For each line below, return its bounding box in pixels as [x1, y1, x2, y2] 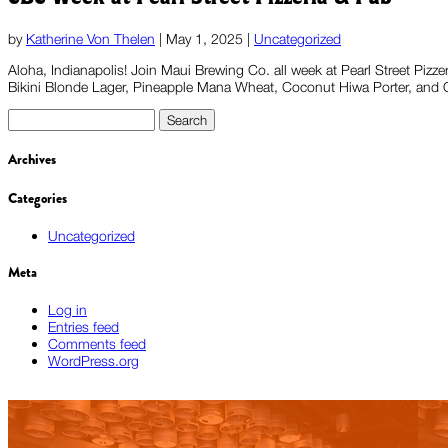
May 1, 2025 [166, 29, 243, 47]
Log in [48, 300, 87, 318]
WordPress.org [48, 351, 139, 369]
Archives [8, 149, 56, 170]
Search [7, 107, 49, 125]
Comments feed [48, 334, 146, 352]
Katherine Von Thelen [26, 29, 155, 47]
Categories [8, 188, 67, 209]
